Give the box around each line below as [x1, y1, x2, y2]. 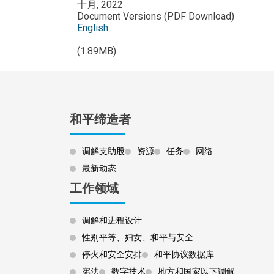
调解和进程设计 [82, 215, 142, 225]
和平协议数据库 [154, 249, 214, 259]
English [77, 21, 108, 34]
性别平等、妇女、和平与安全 [82, 232, 193, 242]
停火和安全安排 [82, 249, 142, 259]
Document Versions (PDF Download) [77, 10, 234, 22]
